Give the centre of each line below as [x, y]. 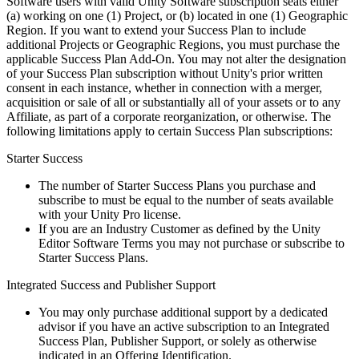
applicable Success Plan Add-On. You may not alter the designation [176, 58]
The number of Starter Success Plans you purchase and [177, 185]
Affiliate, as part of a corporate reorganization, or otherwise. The [169, 116]
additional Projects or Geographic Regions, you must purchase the [173, 44]
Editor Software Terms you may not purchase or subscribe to [192, 243]
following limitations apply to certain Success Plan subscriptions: [169, 131]
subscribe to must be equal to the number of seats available [186, 200]
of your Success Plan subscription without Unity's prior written [165, 73]
